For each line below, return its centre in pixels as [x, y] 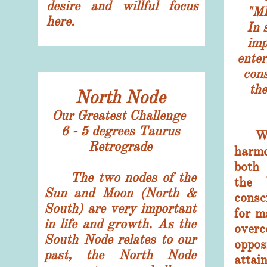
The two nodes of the [120, 177]
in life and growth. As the [120, 224]
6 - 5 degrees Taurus [120, 131]
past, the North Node [120, 255]
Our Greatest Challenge [120, 115]
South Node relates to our [120, 239]
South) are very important [120, 208]
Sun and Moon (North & [120, 193]
